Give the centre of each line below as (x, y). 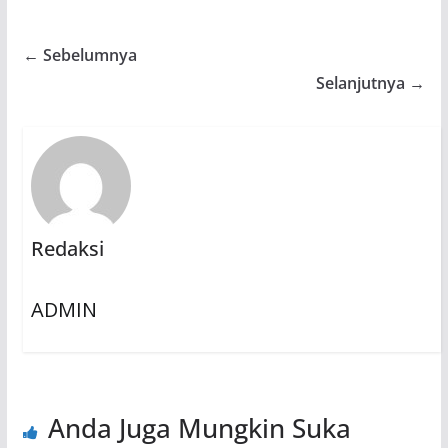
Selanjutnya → (371, 83)
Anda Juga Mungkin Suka (199, 427)
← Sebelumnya (79, 55)
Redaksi (67, 248)
